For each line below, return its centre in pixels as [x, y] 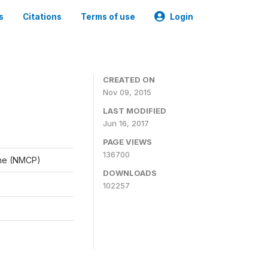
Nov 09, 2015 [127, 92]
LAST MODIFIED [135, 111]
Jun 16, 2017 [126, 123]
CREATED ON [129, 80]
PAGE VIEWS [127, 142]
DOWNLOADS [130, 173]
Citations [42, 17]
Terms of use [108, 17]
